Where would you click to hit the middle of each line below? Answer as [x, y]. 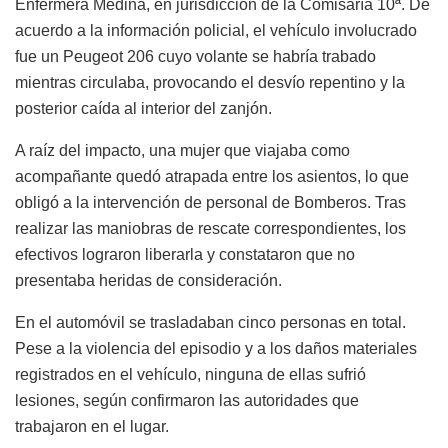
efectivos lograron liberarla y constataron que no [185, 255]
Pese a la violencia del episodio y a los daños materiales [216, 349]
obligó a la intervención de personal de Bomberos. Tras [210, 203]
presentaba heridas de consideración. [148, 281]
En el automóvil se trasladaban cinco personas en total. [210, 323]
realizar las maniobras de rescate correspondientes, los [210, 229]
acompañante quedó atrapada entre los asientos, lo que [212, 177]
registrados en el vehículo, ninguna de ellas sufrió [190, 375]
